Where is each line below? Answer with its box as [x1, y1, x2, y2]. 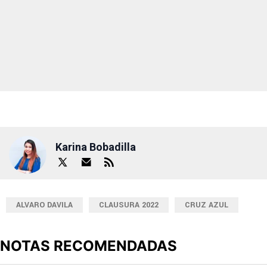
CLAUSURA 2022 [99, 199, 159, 210]
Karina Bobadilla [55, 141, 136, 154]
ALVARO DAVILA [16, 199, 73, 210]
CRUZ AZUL [185, 199, 228, 210]
